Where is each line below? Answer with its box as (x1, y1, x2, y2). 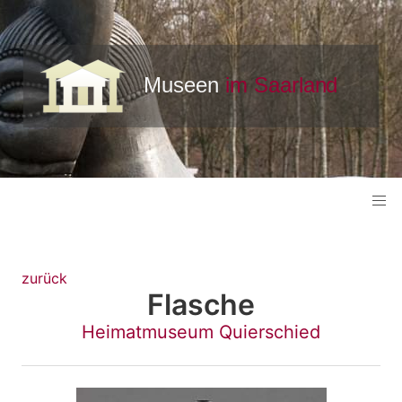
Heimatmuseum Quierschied (82, 321, 320, 344)
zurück (22, 269, 67, 288)
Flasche (147, 287, 255, 323)
